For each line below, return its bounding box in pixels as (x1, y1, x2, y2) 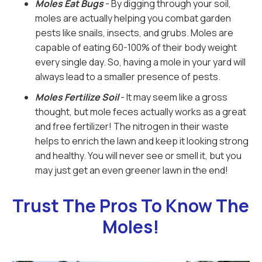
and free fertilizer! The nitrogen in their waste (35, 120, 229, 133)
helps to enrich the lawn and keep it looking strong (35, 135, 249, 147)
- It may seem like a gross (119, 91, 227, 104)
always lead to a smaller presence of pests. (35, 70, 220, 83)
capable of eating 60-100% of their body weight (35, 41, 237, 54)
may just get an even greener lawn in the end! (35, 164, 228, 177)
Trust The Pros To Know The (12, 194, 250, 218)
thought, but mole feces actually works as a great (35, 105, 246, 118)
